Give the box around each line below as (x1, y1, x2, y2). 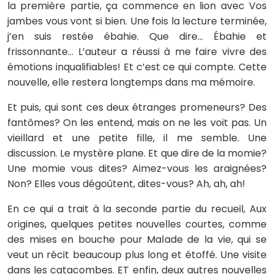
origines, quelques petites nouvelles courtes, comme (7, 217, 267, 231)
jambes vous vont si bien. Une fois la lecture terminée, (7, 14, 267, 28)
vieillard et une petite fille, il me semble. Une (7, 131, 267, 145)
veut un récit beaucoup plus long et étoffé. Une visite (7, 248, 267, 262)
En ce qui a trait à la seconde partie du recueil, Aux (7, 202, 267, 216)
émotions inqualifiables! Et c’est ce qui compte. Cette (7, 60, 267, 74)
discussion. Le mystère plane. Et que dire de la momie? (7, 146, 267, 160)
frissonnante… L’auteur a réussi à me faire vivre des (7, 45, 267, 59)
